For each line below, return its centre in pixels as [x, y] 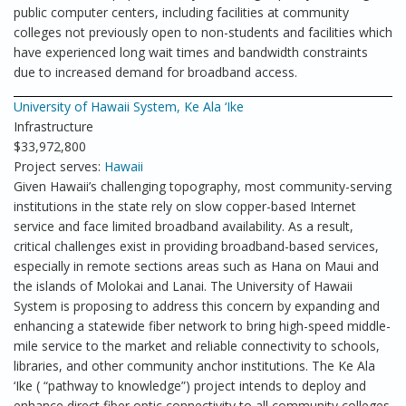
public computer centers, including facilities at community [181, 12]
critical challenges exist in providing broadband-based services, [196, 246]
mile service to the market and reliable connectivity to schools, [197, 346]
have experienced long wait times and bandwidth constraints [191, 52]
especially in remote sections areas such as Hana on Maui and [196, 266]
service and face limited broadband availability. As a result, [184, 226]
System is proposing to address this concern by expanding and [197, 306]
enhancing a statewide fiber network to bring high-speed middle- [202, 326]
